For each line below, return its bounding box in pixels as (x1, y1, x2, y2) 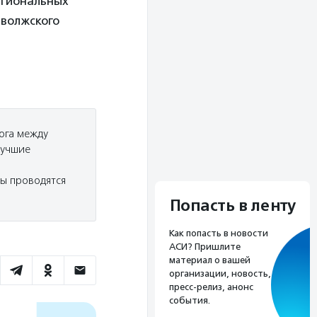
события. (169, 294, 210, 306)
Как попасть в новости (169, 227, 268, 238)
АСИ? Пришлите (169, 241, 241, 252)
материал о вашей (169, 254, 250, 265)
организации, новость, (169, 267, 271, 279)
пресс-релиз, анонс (169, 281, 253, 292)
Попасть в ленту (169, 195, 296, 216)
